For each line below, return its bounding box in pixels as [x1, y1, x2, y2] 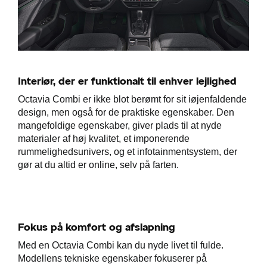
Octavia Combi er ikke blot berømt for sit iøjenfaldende [18, 94, 247, 105]
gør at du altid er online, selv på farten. [18, 160, 179, 170]
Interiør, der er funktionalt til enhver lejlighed [18, 74, 237, 88]
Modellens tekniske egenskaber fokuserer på [18, 253, 207, 264]
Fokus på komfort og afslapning [18, 220, 178, 234]
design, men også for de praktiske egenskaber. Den [18, 107, 234, 118]
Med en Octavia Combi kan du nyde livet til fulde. [18, 240, 223, 251]
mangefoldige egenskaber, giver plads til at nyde [18, 120, 222, 131]
